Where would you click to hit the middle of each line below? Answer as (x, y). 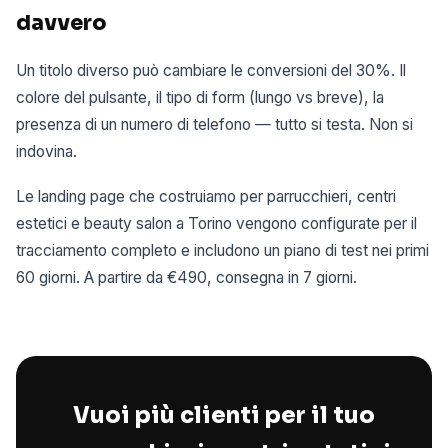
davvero (61, 23)
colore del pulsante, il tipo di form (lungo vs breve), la (200, 98)
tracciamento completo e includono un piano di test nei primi (222, 250)
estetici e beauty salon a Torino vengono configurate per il (216, 223)
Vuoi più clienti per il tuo (224, 415)
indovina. (46, 152)
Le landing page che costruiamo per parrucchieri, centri (206, 196)
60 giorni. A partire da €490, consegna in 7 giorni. (186, 277)
